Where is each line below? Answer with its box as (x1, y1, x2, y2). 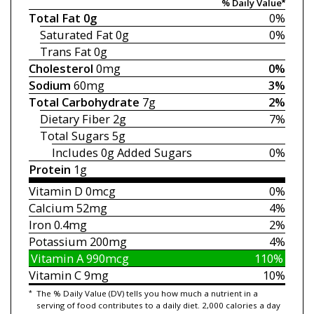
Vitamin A (31, 250, 84, 267)
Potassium (28, 233, 87, 250)
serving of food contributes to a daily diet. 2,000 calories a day (36, 299, 280, 310)
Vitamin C (28, 267, 81, 284)
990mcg (83, 250, 130, 267)
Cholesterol (28, 60, 93, 77)
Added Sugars (116, 144, 192, 161)
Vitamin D (28, 183, 83, 200)
